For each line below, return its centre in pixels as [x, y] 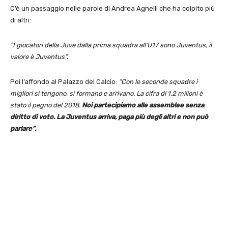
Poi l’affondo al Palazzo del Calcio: [64, 82]
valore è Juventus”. [39, 57]
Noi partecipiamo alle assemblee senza [143, 105]
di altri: [21, 20]
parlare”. [23, 129]
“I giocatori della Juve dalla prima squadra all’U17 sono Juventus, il [111, 45]
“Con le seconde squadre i [158, 82]
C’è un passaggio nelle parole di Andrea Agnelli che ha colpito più [112, 9]
